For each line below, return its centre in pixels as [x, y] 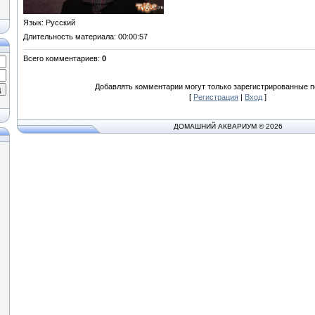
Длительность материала [69, 36]
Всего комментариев [60, 58]
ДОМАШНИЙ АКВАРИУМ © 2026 [228, 126]
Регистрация [216, 97]
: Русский [58, 22]
